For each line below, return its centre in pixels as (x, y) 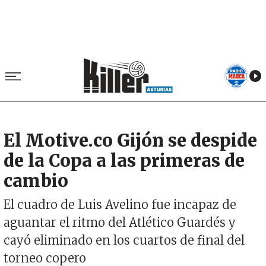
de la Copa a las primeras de (124, 161)
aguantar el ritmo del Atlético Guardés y (120, 223)
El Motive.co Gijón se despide (130, 141)
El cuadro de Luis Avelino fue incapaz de (120, 205)
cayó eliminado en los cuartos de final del (124, 240)
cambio (36, 181)
